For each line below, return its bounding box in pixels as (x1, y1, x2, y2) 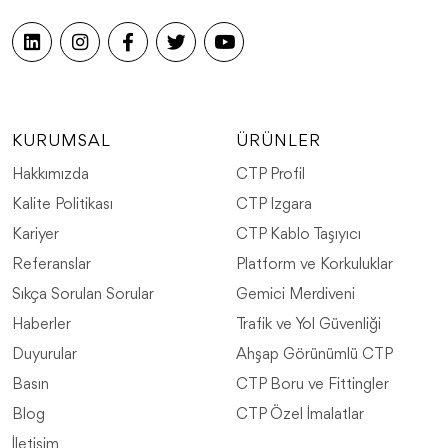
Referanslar (12, 257, 91, 273)
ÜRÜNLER (236, 133, 321, 150)
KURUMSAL (12, 133, 111, 150)
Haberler (12, 317, 71, 333)
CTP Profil (236, 167, 305, 183)
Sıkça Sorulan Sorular (12, 287, 154, 303)
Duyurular (12, 347, 77, 363)
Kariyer (12, 227, 59, 243)
